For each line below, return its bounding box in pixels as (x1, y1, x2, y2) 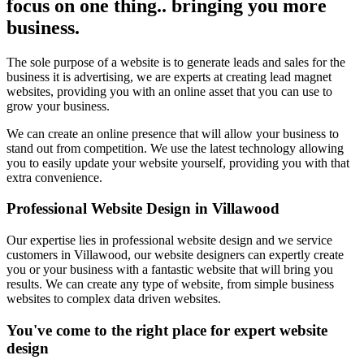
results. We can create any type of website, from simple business (6, 277, 334, 292)
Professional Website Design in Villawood (6, 200, 279, 218)
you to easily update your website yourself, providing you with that (6, 155, 349, 170)
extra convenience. (6, 170, 102, 184)
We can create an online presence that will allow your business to (6, 126, 339, 141)
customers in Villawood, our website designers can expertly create (6, 248, 344, 262)
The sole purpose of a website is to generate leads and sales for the (6, 54, 345, 69)
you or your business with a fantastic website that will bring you (6, 262, 333, 277)
